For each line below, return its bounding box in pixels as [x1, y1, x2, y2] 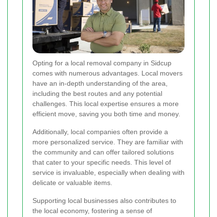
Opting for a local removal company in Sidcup [32, 59, 171, 67]
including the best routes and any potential [32, 89, 162, 97]
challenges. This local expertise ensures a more [32, 99, 179, 108]
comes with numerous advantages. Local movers [32, 69, 183, 77]
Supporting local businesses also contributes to [32, 196, 176, 204]
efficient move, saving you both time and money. [32, 109, 180, 118]
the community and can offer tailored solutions [32, 148, 174, 156]
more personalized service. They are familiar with [32, 138, 183, 146]
